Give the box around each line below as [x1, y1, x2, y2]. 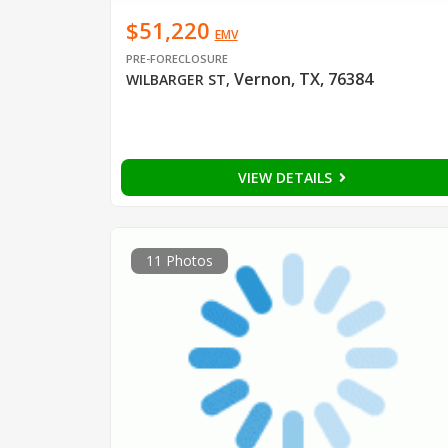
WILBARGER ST [125, 69, 226, 89]
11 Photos [145, 250, 213, 270]
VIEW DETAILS [237, 167, 336, 187]
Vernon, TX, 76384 [233, 67, 373, 90]
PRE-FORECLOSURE [125, 50, 228, 66]
